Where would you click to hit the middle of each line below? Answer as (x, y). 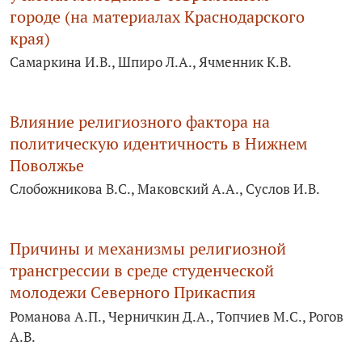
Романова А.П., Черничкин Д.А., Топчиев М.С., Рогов (177, 316)
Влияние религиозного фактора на (140, 122)
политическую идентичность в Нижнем (159, 144)
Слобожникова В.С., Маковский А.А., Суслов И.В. (165, 189)
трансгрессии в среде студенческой (142, 271)
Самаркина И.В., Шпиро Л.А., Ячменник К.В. (151, 62)
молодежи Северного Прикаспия (133, 293)
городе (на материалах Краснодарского (157, 17)
